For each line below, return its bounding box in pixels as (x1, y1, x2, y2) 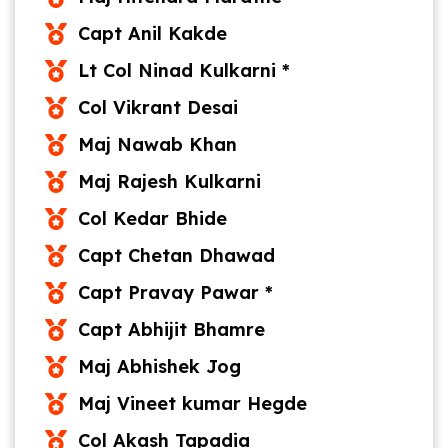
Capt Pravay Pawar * (77, 281, 273, 304)
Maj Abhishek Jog (77, 355, 241, 378)
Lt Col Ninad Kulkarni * (77, 59, 290, 82)
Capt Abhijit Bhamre (77, 318, 265, 341)
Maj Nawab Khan (77, 133, 237, 156)
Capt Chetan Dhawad (77, 244, 275, 267)
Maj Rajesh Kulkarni (77, 170, 261, 193)
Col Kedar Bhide (77, 207, 227, 230)
